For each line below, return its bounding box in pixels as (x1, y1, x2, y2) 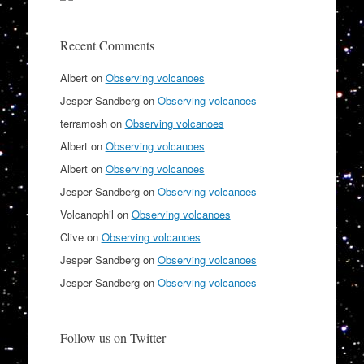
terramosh (59, 115, 107, 131)
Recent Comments (59, 36, 154, 54)
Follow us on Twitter (59, 328, 166, 346)
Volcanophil (59, 206, 114, 222)
